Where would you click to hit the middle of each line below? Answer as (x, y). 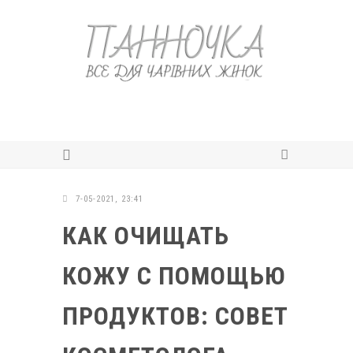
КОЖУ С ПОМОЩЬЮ (174, 275)
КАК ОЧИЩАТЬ (146, 235)
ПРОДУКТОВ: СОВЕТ (175, 316)
